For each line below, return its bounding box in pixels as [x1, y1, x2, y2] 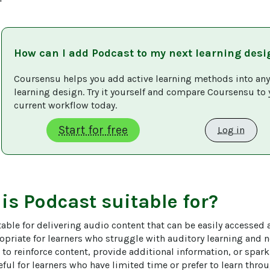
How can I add [14, 46, 92, 60]
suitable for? [96, 190, 218, 213]
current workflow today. [14, 99, 119, 111]
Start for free [58, 123, 128, 137]
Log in [218, 124, 245, 136]
